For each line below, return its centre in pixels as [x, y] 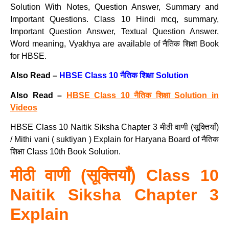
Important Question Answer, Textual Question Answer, [114, 31]
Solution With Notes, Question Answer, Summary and [114, 7]
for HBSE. [28, 56]
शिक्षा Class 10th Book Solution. [65, 152]
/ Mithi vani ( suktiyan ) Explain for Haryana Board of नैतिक [114, 140]
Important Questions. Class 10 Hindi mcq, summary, [114, 19]
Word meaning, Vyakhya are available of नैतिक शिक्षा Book [114, 44]
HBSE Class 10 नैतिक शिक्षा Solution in [143, 95]
